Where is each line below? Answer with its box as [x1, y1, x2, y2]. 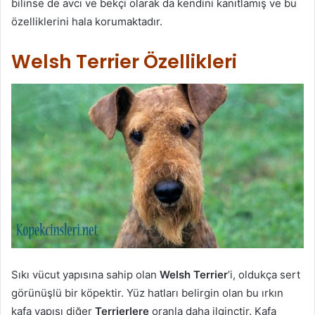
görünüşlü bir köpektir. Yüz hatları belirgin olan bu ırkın [11, 286, 283, 300]
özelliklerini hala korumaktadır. [11, 14, 162, 28]
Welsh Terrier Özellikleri [11, 48, 237, 75]
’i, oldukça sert [228, 268, 300, 282]
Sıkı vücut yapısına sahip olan [11, 268, 160, 282]
